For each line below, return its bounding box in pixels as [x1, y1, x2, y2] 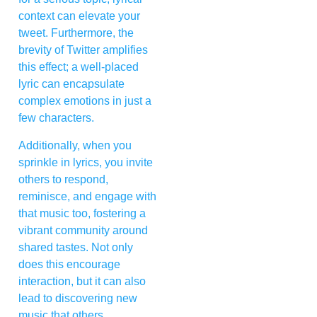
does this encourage [18, 258, 120, 270]
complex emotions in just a [18, 95, 151, 108]
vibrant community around [18, 224, 148, 236]
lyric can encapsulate [18, 78, 125, 91]
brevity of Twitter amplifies [18, 44, 148, 57]
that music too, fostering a [18, 207, 146, 219]
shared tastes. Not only [18, 241, 133, 253]
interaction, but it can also [18, 275, 146, 287]
